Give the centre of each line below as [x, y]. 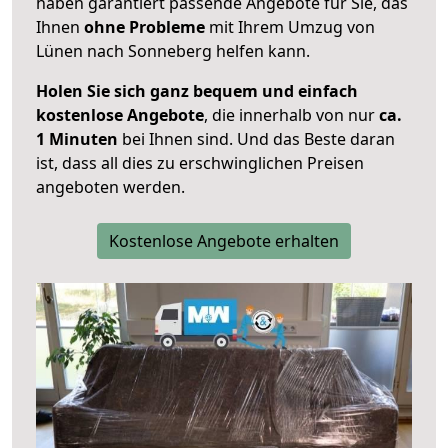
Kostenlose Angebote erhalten [224, 241]
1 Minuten [77, 139]
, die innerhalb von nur [291, 115]
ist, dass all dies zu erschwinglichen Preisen [200, 163]
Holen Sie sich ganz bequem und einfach [197, 91]
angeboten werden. [110, 187]
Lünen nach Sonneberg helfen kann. [173, 51]
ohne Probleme [144, 27]
